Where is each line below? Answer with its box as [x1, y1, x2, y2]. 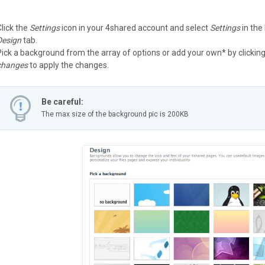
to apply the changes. [28, 60, 109, 70]
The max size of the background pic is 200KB [41, 109, 189, 118]
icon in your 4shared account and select [60, 22, 210, 33]
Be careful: [41, 96, 83, 106]
